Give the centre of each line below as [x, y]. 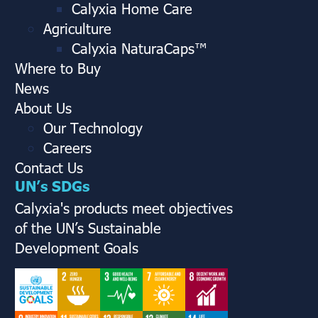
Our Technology [93, 127]
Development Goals [77, 247]
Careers [67, 147]
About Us [43, 107]
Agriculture [77, 27]
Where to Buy [58, 67]
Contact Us [49, 166]
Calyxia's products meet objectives [124, 207]
